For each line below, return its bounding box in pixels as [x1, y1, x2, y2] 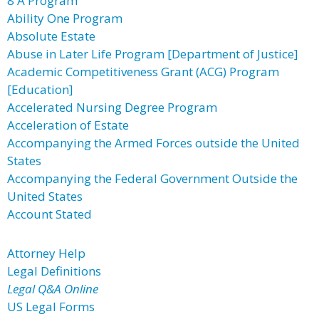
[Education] [7, 81, 73, 98]
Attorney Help [7, 245, 85, 261]
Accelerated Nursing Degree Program [7, 99, 217, 115]
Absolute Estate [7, 28, 95, 44]
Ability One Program [7, 10, 122, 26]
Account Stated [7, 206, 92, 222]
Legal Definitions [7, 263, 101, 279]
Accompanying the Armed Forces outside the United [7, 135, 300, 151]
